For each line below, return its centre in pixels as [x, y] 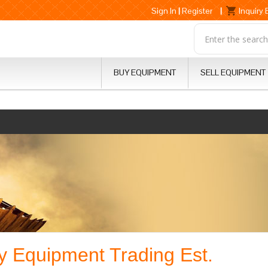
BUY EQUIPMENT [145, 72]
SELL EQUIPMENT [233, 72]
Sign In [164, 11]
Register [197, 11]
